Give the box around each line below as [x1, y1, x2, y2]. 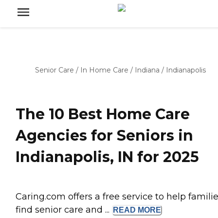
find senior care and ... [16, 204, 112, 216]
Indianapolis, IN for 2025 [16, 148, 199, 166]
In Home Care [80, 66, 128, 74]
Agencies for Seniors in [16, 127, 193, 145]
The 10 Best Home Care [16, 105, 190, 124]
